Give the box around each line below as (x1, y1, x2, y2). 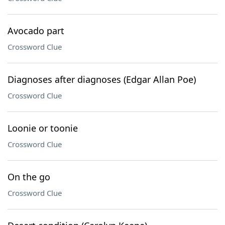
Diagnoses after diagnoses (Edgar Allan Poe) (8, 73, 196, 85)
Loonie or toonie (8, 122, 78, 134)
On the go (8, 171, 50, 183)
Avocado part (8, 25, 64, 37)
